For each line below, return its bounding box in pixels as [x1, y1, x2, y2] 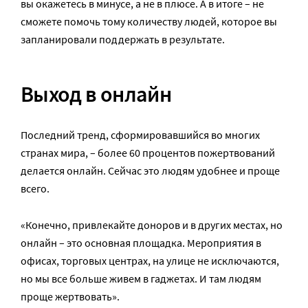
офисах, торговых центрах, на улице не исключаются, [21, 253, 279, 267]
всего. [21, 181, 49, 195]
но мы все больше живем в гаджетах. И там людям [21, 271, 261, 285]
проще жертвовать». [21, 289, 120, 303]
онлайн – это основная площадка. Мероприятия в [21, 235, 261, 250]
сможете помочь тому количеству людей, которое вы [21, 14, 277, 29]
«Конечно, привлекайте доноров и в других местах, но [21, 217, 283, 232]
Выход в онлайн [21, 80, 172, 108]
